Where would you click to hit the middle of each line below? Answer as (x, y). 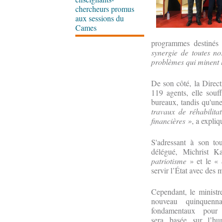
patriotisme (169, 161)
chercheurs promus (105, 9)
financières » (171, 121)
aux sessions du (100, 18)
